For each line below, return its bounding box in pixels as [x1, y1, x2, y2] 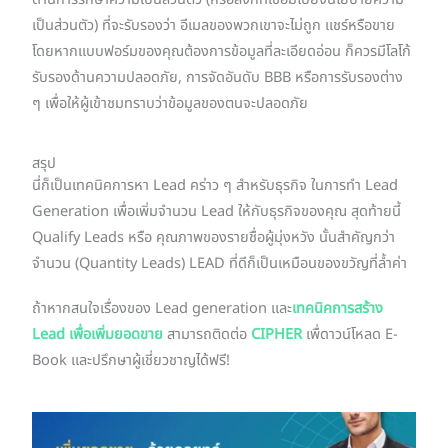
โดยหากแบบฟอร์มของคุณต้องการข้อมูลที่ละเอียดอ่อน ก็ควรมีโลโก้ [32, 41, 412, 64]
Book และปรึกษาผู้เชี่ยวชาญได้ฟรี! [32, 349, 231, 372]
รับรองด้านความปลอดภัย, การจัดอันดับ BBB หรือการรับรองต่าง [32, 67, 404, 90]
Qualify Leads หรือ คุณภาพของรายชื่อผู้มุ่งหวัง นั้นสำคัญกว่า [32, 227, 396, 250]
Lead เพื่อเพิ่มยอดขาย [32, 323, 164, 346]
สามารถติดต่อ [163, 323, 252, 346]
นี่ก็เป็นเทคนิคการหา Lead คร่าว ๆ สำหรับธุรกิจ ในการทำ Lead [32, 175, 399, 198]
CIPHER [251, 323, 303, 346]
